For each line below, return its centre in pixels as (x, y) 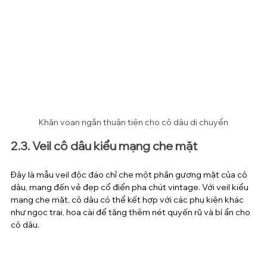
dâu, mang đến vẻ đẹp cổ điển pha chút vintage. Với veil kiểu (131, 187)
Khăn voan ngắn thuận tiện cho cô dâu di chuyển (133, 122)
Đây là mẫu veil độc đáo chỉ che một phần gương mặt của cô (130, 175)
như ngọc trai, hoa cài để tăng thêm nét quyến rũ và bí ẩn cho (131, 212)
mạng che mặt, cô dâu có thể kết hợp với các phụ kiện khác (128, 200)
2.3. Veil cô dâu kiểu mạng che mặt (104, 146)
